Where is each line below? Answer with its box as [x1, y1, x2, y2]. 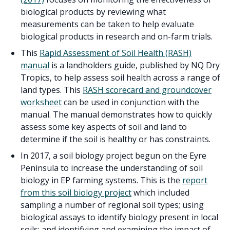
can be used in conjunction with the [62, 96, 199, 108]
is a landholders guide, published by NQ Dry [49, 59, 220, 71]
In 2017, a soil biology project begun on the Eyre [21, 149, 206, 161]
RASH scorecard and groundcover [83, 84, 212, 95]
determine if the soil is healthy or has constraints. [21, 133, 210, 145]
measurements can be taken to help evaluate [21, 18, 194, 30]
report [182, 174, 207, 186]
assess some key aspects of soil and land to [21, 121, 187, 132]
